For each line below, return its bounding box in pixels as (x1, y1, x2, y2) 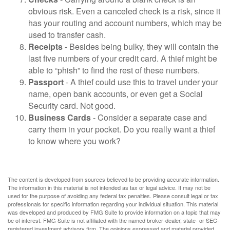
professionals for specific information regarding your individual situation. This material (8, 200, 218, 208)
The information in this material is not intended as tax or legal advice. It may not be (8, 183, 210, 191)
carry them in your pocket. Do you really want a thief (28, 123, 215, 135)
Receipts (28, 41, 63, 52)
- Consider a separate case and (91, 111, 207, 123)
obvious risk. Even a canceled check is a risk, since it (28, 5, 220, 17)
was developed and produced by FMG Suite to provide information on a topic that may (8, 208, 221, 216)
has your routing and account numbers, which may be (28, 17, 222, 29)
